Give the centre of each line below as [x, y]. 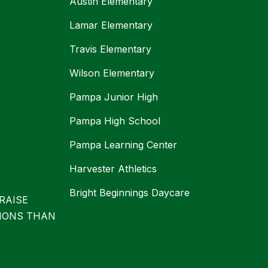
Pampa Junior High [114, 97]
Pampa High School [115, 121]
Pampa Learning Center [123, 145]
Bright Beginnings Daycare [130, 193]
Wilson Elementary [112, 73]
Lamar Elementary [111, 25]
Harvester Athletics [113, 169]
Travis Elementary [110, 49]
